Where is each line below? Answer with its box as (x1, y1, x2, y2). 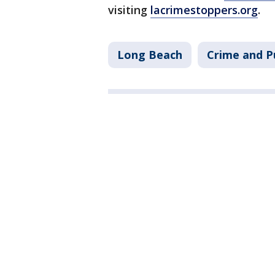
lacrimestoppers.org (150, 2, 258, 18)
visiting (108, 2, 150, 18)
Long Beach (117, 47, 182, 63)
